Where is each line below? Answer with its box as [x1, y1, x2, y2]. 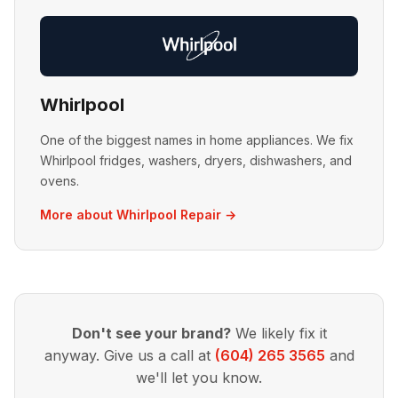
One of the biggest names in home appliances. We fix [40, 132, 354, 147]
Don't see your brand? [71, 324, 231, 342]
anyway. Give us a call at [44, 346, 215, 364]
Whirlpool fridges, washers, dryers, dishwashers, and [40, 153, 352, 168]
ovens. [40, 173, 79, 188]
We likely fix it [230, 324, 327, 342]
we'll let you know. [136, 369, 262, 386]
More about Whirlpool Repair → [40, 207, 236, 222]
